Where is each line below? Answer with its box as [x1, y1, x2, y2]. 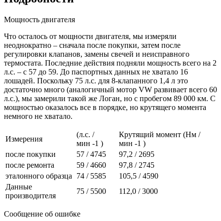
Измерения [5, 135, 42, 144]
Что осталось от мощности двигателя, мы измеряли [4, 32, 177, 41]
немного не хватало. [4, 112, 73, 121]
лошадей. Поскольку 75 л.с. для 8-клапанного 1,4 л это [4, 76, 188, 85]
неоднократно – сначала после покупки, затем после [4, 41, 181, 50]
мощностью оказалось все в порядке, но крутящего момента [4, 103, 206, 112]
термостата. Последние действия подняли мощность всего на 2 [4, 59, 217, 68]
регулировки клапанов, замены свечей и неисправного [4, 50, 189, 59]
